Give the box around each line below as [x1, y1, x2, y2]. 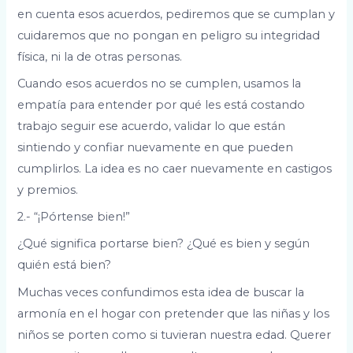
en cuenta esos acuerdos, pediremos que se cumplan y [17, 6, 336, 21]
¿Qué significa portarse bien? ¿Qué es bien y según [17, 236, 310, 251]
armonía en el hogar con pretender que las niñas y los [17, 306, 330, 321]
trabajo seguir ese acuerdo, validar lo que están [17, 118, 286, 133]
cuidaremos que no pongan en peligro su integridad [17, 28, 321, 43]
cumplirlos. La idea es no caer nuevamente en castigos [17, 161, 333, 176]
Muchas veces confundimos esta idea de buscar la [17, 284, 305, 299]
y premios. [17, 182, 79, 197]
